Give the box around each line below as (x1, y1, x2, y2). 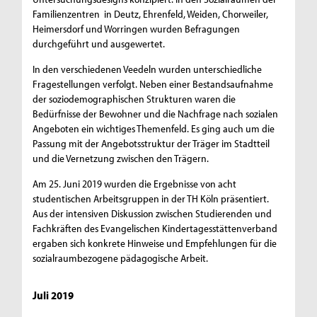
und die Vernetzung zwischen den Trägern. (33, 151, 209, 166)
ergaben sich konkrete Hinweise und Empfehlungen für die (33, 236, 277, 250)
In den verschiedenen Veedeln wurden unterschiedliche (33, 62, 263, 76)
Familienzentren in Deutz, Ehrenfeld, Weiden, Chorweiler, (33, 7, 269, 21)
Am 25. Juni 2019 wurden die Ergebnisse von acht (33, 177, 237, 191)
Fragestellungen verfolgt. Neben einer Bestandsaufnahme (33, 77, 274, 91)
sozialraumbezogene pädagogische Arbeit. (33, 251, 209, 265)
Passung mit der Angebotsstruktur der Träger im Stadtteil (33, 137, 270, 151)
